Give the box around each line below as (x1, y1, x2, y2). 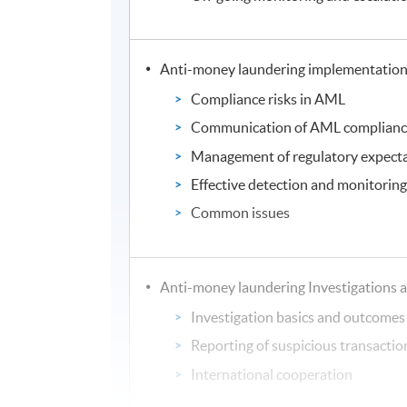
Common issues (191, 204, 291, 222)
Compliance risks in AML (191, 90, 346, 107)
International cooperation (191, 365, 353, 382)
